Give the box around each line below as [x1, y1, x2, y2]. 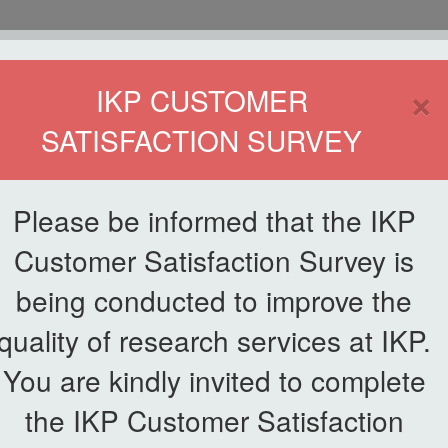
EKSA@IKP [308, 180, 383, 198]
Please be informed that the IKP [12, 200, 416, 240]
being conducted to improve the [16, 280, 412, 320]
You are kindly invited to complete [2, 360, 426, 400]
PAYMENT [125, 308, 323, 362]
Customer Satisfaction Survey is [14, 240, 414, 280]
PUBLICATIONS [183, 180, 290, 198]
